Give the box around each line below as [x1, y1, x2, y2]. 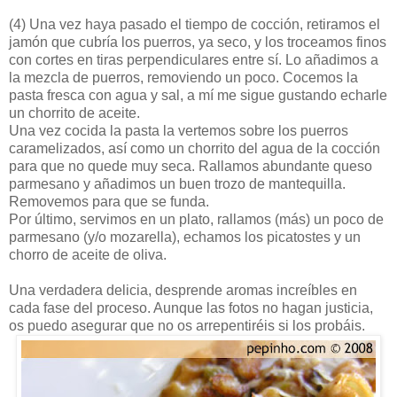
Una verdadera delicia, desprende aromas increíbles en [9, 282, 357, 298]
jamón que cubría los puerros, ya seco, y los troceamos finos [9, 34, 386, 50]
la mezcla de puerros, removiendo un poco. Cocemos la [9, 69, 358, 85]
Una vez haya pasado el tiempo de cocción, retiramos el [26, 16, 380, 32]
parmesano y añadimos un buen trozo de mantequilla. [9, 175, 346, 191]
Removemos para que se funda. [9, 193, 209, 209]
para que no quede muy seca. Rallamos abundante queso [9, 158, 372, 174]
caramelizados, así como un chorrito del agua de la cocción [9, 140, 380, 156]
